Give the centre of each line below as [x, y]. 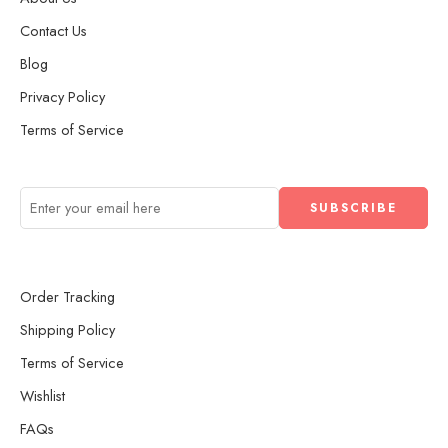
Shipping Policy [67, 329]
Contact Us [53, 30]
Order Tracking [67, 296]
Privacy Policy [62, 96]
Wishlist [42, 395]
